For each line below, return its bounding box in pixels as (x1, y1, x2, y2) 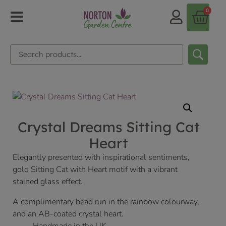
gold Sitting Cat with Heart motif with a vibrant (13, 164, 178, 176)
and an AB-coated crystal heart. (13, 208, 124, 220)
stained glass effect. (13, 176, 83, 188)
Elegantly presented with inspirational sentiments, (13, 152, 190, 163)
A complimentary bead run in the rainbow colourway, (13, 196, 199, 208)
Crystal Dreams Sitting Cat (17, 118, 200, 136)
